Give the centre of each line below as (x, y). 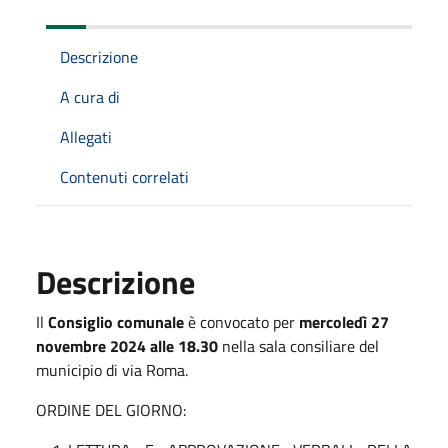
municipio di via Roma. (112, 369)
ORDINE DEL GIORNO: (111, 409)
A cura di (90, 96)
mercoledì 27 (344, 321)
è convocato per (241, 321)
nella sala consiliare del (298, 345)
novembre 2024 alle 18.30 (127, 345)
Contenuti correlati (124, 176)
